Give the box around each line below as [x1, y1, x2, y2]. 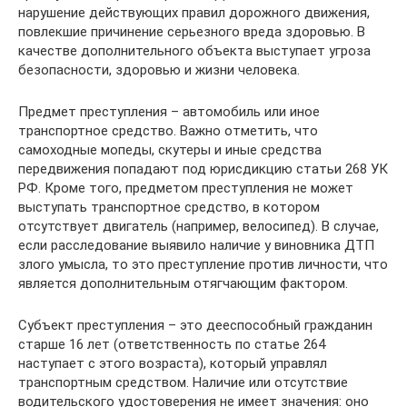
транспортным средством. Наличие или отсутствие [18, 374, 348, 391]
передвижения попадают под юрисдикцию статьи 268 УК [18, 161, 388, 177]
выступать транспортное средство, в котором [18, 199, 320, 215]
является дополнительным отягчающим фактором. [18, 275, 348, 292]
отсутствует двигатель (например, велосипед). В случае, [18, 218, 379, 234]
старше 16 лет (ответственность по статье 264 [18, 336, 325, 352]
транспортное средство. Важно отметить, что [18, 123, 318, 139]
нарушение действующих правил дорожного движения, [18, 5, 370, 21]
